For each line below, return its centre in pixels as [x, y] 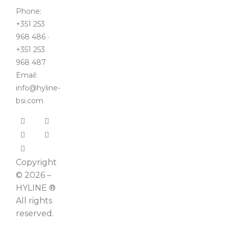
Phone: [28, 12]
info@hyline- [38, 88]
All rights [34, 201]
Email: [26, 75]
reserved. [35, 214]
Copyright [36, 163]
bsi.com [29, 101]
